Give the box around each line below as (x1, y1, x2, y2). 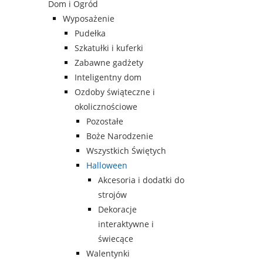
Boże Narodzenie (86, 130, 153, 142)
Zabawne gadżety (75, 57, 143, 69)
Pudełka (75, 28, 106, 39)
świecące (98, 233, 133, 245)
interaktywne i (98, 218, 154, 230)
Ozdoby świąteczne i (75, 86, 155, 98)
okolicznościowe (75, 101, 137, 113)
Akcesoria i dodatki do (98, 174, 184, 186)
